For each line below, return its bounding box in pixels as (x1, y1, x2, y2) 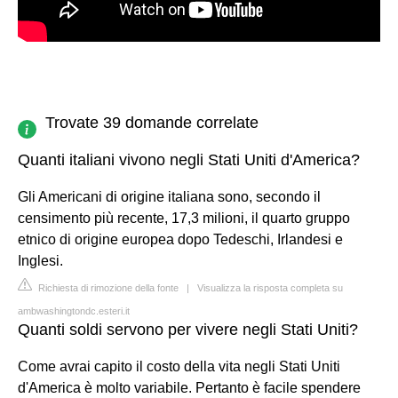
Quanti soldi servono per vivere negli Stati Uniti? (18, 320, 358, 338)
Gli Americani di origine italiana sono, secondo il (18, 188, 321, 204)
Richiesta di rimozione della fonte (36, 282, 179, 293)
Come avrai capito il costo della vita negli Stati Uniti (18, 358, 340, 374)
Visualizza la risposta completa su (197, 282, 343, 293)
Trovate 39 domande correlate (45, 113, 259, 131)
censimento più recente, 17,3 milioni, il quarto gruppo (18, 210, 350, 226)
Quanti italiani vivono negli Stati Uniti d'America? (18, 150, 360, 169)
